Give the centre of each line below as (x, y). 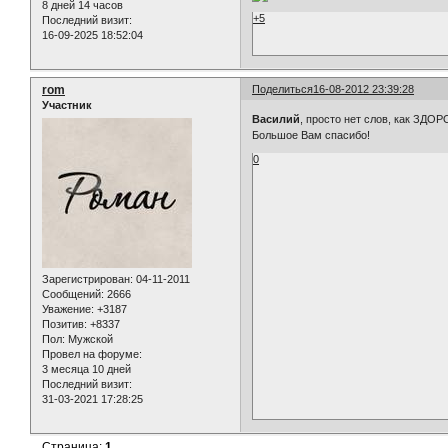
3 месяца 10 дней (86, 368)
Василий (276, 118)
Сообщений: (73, 293)
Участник (67, 105)
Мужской (89, 338)
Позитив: (64, 323)
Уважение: (68, 308)
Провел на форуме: (92, 353)
